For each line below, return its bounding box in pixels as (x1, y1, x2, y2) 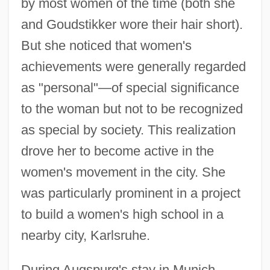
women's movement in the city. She (20, 164, 225, 180)
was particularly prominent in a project (20, 185, 240, 201)
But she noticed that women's (20, 37, 192, 53)
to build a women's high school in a (20, 206, 224, 222)
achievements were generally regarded (20, 58, 246, 74)
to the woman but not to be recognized (20, 101, 243, 116)
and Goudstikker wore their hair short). (20, 16, 243, 32)
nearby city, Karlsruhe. (20, 227, 150, 243)
